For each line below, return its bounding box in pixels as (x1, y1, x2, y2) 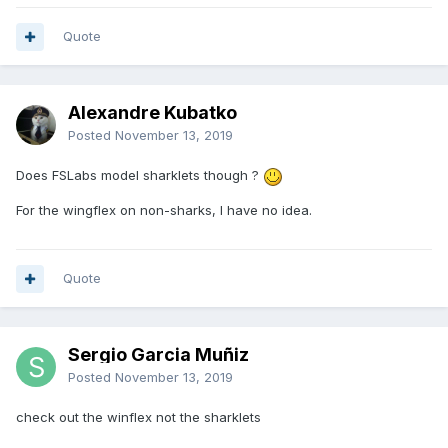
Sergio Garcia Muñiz (68, 344, 249, 366)
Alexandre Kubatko (68, 102, 237, 124)
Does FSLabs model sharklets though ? (16, 167, 263, 184)
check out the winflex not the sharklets (16, 409, 261, 426)
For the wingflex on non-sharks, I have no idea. (16, 201, 312, 218)
